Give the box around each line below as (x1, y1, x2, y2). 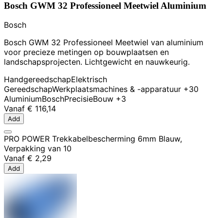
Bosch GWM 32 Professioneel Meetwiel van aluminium (4, 37, 203, 48)
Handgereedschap (4, 74, 71, 85)
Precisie (64, 94, 93, 104)
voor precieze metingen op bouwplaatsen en (4, 47, 169, 57)
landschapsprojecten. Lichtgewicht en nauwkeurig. (4, 57, 190, 67)
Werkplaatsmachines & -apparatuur (52, 84, 181, 94)
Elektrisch (71, 74, 107, 85)
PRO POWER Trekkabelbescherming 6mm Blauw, (4, 134, 182, 144)
